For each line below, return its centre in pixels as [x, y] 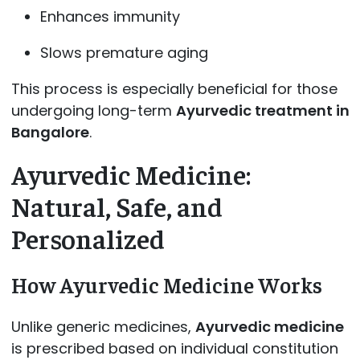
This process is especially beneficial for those [174, 88]
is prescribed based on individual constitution [174, 348]
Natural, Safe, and [117, 205]
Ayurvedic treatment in [262, 110]
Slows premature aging [124, 52]
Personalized [88, 237]
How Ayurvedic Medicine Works [166, 285]
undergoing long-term [93, 110]
